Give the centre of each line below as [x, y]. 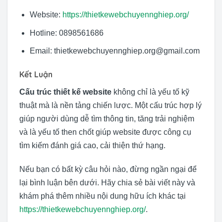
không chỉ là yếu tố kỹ [150, 92]
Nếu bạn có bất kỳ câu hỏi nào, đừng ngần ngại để [108, 169]
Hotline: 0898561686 [66, 33]
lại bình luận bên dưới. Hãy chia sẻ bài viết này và [107, 182]
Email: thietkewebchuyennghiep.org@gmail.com [114, 51]
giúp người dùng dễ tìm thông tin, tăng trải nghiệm [107, 119]
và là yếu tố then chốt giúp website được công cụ [105, 132]
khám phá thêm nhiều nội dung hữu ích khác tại [103, 196]
